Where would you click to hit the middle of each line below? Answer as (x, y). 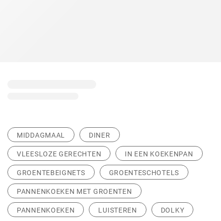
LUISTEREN (118, 210)
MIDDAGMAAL (41, 135)
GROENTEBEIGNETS (51, 173)
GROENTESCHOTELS (144, 173)
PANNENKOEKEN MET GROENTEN (74, 191)
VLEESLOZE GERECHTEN (59, 154)
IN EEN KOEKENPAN (159, 154)
